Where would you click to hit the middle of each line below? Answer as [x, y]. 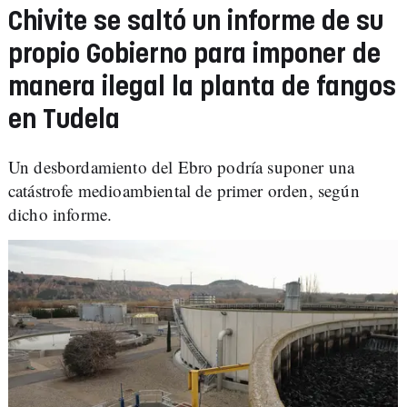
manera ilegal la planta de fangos [202, 88]
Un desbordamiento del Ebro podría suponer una [182, 167]
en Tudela [64, 120]
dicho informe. [60, 214]
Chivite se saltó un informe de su [196, 22]
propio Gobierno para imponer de [194, 55]
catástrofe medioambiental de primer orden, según [184, 190]
